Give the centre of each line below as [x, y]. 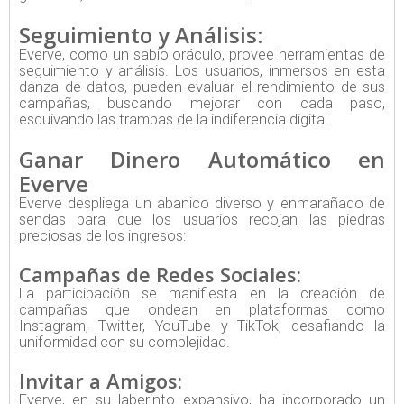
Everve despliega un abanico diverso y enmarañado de [202, 204]
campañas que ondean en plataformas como [202, 310]
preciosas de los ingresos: [102, 236]
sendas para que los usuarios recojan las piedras [202, 220]
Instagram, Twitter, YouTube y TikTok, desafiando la [202, 326]
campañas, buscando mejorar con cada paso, [202, 104]
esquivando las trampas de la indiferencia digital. [175, 120]
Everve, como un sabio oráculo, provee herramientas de [202, 55]
